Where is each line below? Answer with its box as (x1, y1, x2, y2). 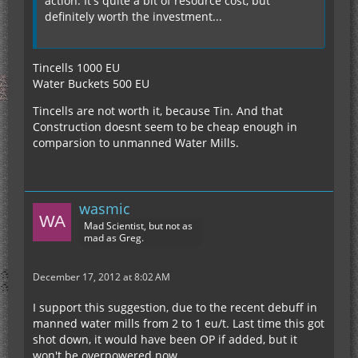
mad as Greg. (84, 230, 144, 245)
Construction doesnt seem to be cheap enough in (33, 118, 297, 134)
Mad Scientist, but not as (84, 218, 193, 233)
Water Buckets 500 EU (33, 75, 149, 91)
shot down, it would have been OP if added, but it (33, 331, 297, 347)
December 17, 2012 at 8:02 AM (33, 269, 170, 284)
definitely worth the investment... (45, 8, 222, 24)
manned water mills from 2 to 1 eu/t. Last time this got (33, 315, 324, 331)
